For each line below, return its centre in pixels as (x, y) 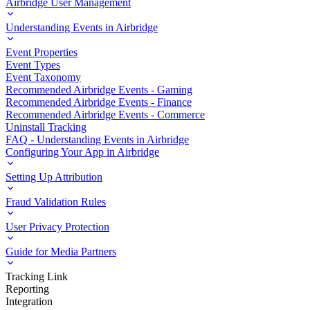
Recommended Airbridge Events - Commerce (105, 115)
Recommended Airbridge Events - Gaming (99, 90)
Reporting (27, 289)
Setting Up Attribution (54, 177)
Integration (29, 301)
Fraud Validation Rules (56, 202)
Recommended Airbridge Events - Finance (99, 102)
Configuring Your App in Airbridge (82, 152)
